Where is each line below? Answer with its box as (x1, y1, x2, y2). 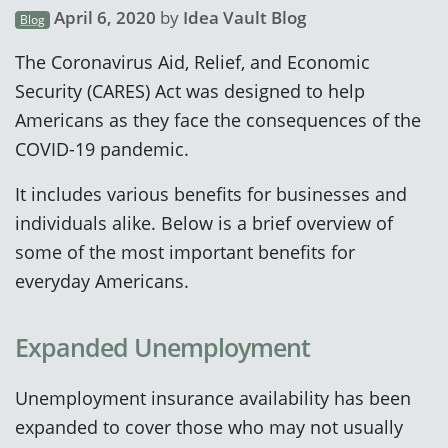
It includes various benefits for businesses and (15, 180, 407, 206)
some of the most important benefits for (15, 238, 355, 264)
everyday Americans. (15, 267, 189, 293)
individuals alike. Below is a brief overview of (15, 209, 393, 235)
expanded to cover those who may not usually (15, 413, 403, 439)
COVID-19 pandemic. (15, 135, 189, 161)
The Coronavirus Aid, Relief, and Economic (15, 48, 370, 74)
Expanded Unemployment (15, 329, 310, 364)
